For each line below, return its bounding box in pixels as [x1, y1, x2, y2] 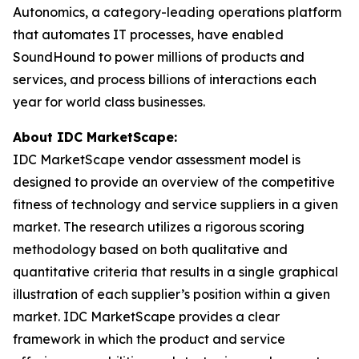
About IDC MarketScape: [13, 129, 177, 145]
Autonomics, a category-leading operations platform [13, 4, 341, 20]
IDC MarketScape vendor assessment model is [13, 151, 301, 167]
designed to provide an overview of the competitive [13, 174, 335, 190]
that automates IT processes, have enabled [13, 26, 284, 42]
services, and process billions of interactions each [13, 71, 317, 87]
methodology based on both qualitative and [13, 241, 288, 257]
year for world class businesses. [13, 94, 205, 110]
